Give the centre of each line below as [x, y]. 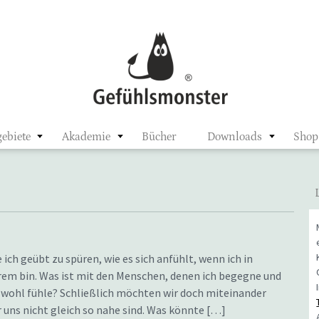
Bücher [158, 137]
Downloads [234, 137]
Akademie [86, 137]
